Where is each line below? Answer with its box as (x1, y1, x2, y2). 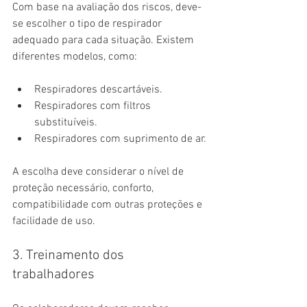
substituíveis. (34, 116, 97, 130)
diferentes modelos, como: (12, 50, 137, 64)
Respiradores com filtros (34, 99, 153, 114)
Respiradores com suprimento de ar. (34, 132, 206, 147)
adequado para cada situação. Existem (12, 34, 197, 48)
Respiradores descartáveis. (34, 83, 162, 97)
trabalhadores (12, 267, 95, 284)
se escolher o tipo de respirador (12, 17, 164, 32)
